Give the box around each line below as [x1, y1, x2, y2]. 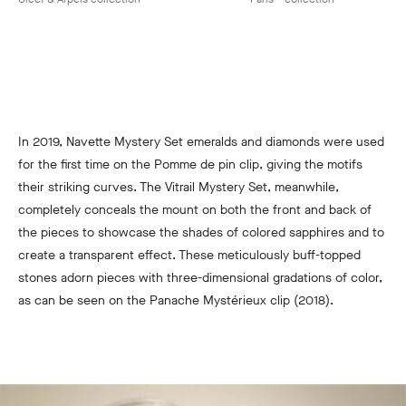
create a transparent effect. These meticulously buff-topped [18, 246, 361, 265]
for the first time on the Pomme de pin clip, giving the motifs [18, 156, 362, 174]
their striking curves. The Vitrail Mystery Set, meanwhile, [18, 179, 339, 197]
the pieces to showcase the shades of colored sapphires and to [18, 224, 384, 242]
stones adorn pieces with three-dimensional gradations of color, [18, 269, 382, 287]
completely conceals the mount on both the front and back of [18, 201, 372, 219]
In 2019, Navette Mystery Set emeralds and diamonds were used [18, 133, 384, 151]
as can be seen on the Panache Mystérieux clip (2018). [18, 292, 337, 310]
